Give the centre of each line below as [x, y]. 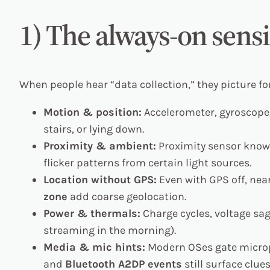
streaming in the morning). [110, 230]
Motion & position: [93, 112]
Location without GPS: [100, 179]
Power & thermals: [92, 213]
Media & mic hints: [94, 247]
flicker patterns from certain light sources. [147, 162]
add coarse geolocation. [127, 196]
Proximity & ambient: [100, 146]
